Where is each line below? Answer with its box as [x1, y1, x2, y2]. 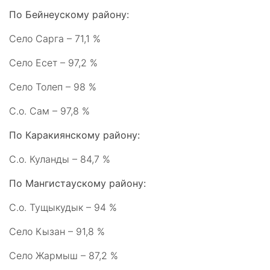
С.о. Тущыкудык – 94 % [9, 201, 117, 213]
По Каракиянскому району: [9, 129, 140, 141]
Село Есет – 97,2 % [9, 57, 98, 69]
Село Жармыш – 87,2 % [9, 250, 118, 262]
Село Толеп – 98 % [9, 81, 96, 93]
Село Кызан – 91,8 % [9, 225, 105, 237]
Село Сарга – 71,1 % [9, 33, 101, 45]
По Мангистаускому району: [9, 177, 146, 189]
